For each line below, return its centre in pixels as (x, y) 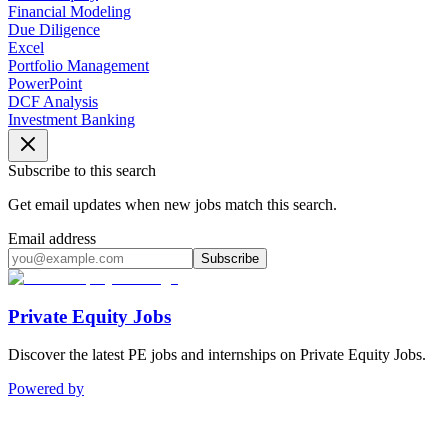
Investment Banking (71, 119)
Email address (52, 238)
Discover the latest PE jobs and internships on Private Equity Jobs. (217, 355)
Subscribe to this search (82, 170)
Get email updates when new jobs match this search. (172, 204)
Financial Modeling (69, 11)
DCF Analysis (53, 101)
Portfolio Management (78, 65)
